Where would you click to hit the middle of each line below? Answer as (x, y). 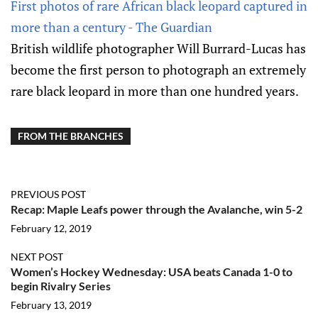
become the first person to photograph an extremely (158, 70)
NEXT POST (37, 257)
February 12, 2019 (51, 229)
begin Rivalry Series (61, 286)
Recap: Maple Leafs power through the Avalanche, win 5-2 (157, 209)
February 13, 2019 (51, 305)
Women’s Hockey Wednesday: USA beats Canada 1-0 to (152, 272)
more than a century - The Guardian (111, 27)
